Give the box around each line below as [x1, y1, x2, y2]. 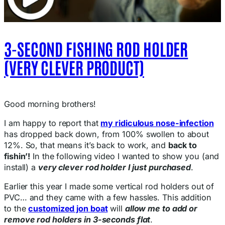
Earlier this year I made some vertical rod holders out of [4, 181, 214, 192]
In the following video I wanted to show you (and [30, 151, 219, 162]
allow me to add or [125, 203, 198, 214]
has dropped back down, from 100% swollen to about [4, 129, 209, 140]
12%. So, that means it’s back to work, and [4, 140, 168, 151]
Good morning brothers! [4, 98, 96, 109]
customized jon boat [28, 203, 108, 214]
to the [4, 203, 29, 214]
